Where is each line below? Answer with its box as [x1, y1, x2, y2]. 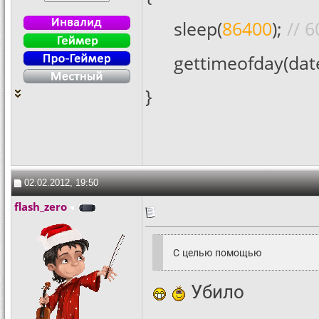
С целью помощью [173, 245, 261, 259]
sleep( [174, 16, 222, 41]
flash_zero [14, 199, 67, 214]
